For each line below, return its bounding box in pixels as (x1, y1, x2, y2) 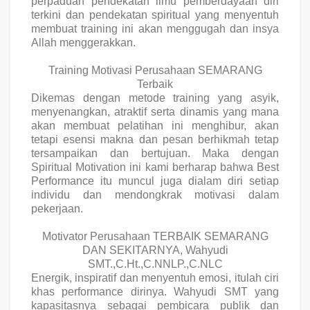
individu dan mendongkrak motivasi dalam (31, 188, 279, 201)
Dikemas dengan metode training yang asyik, (31, 91, 279, 104)
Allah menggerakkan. (31, 36, 138, 48)
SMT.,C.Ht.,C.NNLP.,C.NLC (87, 257, 223, 270)
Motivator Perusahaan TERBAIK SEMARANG (42, 230, 268, 242)
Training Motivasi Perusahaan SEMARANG (48, 64, 262, 76)
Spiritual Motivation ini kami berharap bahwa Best (31, 161, 279, 173)
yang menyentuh (190, 8, 280, 21)
